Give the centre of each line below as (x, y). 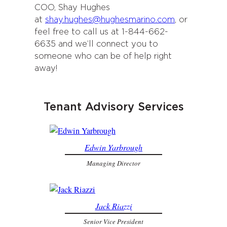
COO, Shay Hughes (72, 8)
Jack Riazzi (113, 206)
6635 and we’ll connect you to (96, 44)
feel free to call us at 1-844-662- (101, 32)
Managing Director (113, 163)
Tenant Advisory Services (113, 107)
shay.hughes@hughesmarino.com (110, 20)
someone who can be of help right (103, 56)
